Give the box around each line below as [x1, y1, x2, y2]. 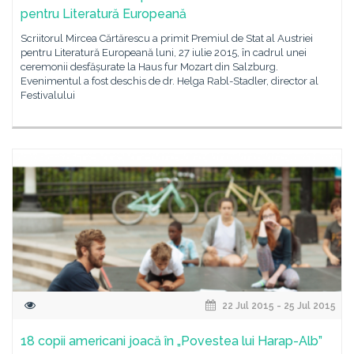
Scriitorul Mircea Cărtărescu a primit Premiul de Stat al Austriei [21, 32, 313, 44]
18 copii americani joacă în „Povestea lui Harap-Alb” [21, 333, 322, 348]
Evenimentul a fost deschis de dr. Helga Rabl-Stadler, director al [21, 75, 318, 87]
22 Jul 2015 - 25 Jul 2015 [220, 300, 336, 311]
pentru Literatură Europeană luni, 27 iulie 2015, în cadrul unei [21, 47, 307, 58]
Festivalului [21, 89, 75, 101]
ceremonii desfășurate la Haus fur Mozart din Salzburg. [21, 61, 278, 73]
